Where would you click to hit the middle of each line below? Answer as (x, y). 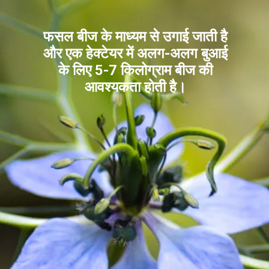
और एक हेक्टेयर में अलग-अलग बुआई (136, 53)
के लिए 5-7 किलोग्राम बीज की (136, 70)
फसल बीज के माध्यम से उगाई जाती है (136, 36)
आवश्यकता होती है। (136, 87)
